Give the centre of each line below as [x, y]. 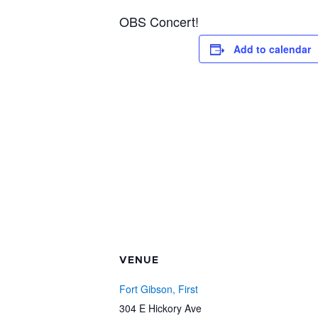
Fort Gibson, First [159, 289]
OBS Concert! [159, 21]
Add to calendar [272, 49]
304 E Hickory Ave [160, 308]
